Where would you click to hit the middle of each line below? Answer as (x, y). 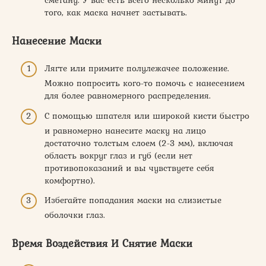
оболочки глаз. (75, 215)
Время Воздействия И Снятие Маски (102, 243)
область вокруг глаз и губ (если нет (118, 155)
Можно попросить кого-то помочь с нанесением (145, 83)
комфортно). (70, 180)
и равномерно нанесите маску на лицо (125, 130)
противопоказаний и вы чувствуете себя (129, 168)
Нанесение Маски (57, 40)
